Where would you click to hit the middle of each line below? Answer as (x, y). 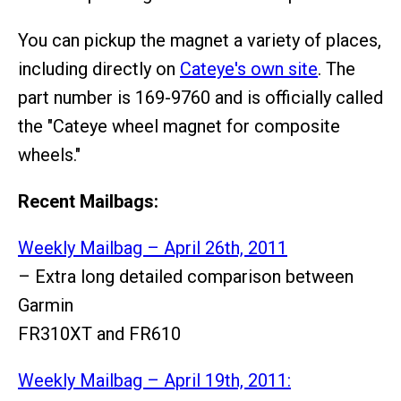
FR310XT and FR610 (99, 334)
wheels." (49, 155)
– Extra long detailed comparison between (186, 277)
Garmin (46, 305)
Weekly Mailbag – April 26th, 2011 (153, 248)
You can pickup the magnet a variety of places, (200, 40)
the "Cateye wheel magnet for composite (179, 126)
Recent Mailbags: (88, 201)
